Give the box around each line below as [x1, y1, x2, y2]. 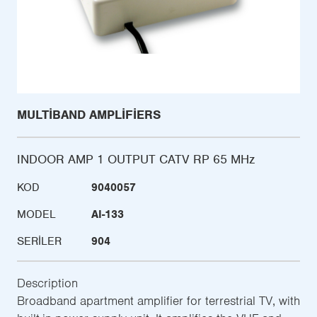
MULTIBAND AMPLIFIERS [17, 106, 161, 122]
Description [17, 275, 78, 291]
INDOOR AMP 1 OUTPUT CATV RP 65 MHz [17, 151, 255, 167]
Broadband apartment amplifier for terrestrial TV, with [17, 292, 300, 309]
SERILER [17, 234, 62, 248]
